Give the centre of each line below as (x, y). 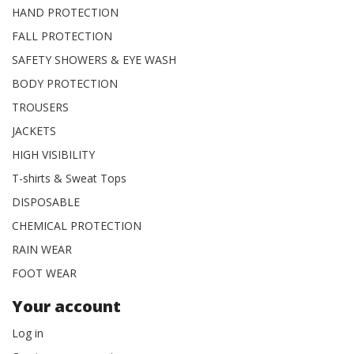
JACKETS (34, 130)
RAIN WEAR (42, 249)
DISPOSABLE (46, 201)
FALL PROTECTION (62, 36)
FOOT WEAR (44, 273)
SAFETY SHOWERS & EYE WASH (94, 59)
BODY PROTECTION (65, 83)
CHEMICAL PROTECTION (77, 225)
